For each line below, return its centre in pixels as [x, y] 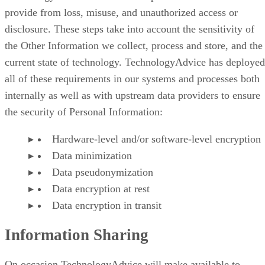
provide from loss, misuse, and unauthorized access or [121, 12]
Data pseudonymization [103, 172]
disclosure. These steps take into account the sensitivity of [130, 29]
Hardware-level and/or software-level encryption [156, 139]
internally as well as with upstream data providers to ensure [132, 95]
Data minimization [92, 155]
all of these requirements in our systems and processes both [132, 78]
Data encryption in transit [107, 205]
